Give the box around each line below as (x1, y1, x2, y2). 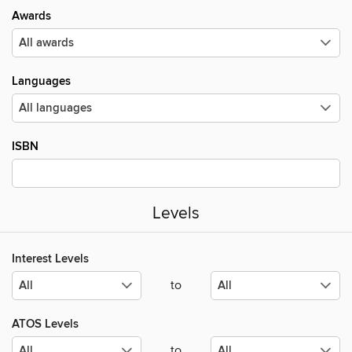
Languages (12, 74, 71, 89)
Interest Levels (12, 251, 89, 267)
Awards (12, 9, 51, 24)
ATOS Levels (12, 317, 79, 332)
